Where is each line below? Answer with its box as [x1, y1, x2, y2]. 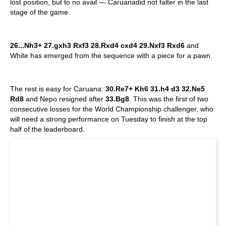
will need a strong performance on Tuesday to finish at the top [10, 115, 207, 123]
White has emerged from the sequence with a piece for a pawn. [10, 51, 212, 60]
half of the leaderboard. [10, 125, 85, 133]
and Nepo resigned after [24, 94, 105, 103]
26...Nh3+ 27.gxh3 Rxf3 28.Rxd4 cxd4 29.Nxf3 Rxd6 [10, 41, 185, 49]
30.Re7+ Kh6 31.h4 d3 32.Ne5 [105, 84, 205, 93]
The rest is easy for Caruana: [10, 84, 105, 93]
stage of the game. [10, 8, 70, 16]
